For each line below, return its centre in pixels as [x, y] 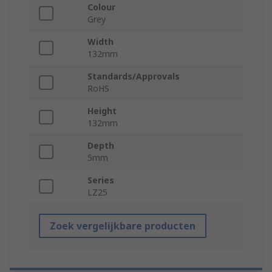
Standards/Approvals [134, 76]
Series [101, 180]
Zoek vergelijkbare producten [123, 226]
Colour [101, 7]
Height [102, 111]
